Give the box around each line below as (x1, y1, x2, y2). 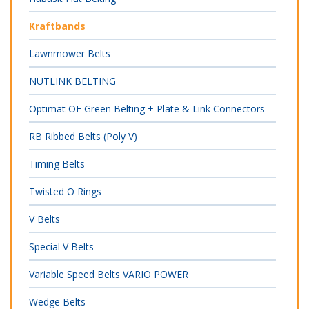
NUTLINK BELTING (29, 74, 116, 88)
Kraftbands (29, 19, 86, 32)
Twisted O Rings (29, 185, 101, 198)
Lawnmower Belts (29, 47, 110, 60)
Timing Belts (29, 157, 85, 170)
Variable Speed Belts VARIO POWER (29, 268, 188, 281)
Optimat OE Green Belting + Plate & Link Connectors (29, 102, 265, 115)
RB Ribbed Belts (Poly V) (29, 130, 137, 143)
